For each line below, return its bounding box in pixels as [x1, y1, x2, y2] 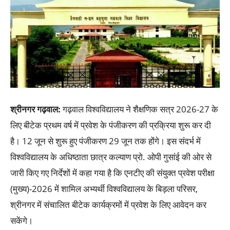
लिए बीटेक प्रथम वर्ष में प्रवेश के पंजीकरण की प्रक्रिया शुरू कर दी [10, 119, 211, 131]
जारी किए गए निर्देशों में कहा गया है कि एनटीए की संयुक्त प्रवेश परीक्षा [10, 167, 215, 179]
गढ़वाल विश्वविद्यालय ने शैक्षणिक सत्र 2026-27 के [63, 103, 218, 116]
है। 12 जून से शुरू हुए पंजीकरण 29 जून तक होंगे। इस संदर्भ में [10, 135, 201, 147]
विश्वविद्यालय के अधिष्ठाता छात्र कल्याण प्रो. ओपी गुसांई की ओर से [10, 151, 212, 163]
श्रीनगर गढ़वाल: [10, 103, 63, 116]
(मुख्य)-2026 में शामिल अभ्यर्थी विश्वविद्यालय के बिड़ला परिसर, [10, 183, 198, 195]
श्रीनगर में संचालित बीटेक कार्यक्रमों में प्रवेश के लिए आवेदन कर [10, 199, 206, 211]
